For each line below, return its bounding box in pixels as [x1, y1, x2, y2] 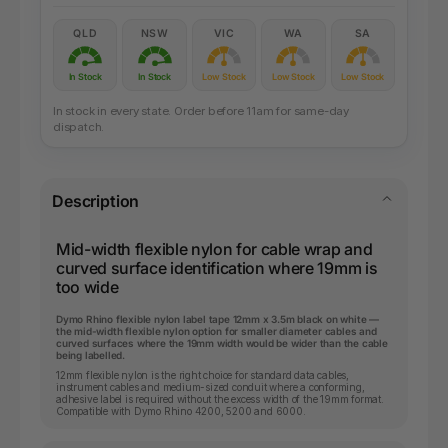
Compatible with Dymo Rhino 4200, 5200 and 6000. [56, 405, 306, 418]
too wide [56, 277, 119, 298]
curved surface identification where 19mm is [56, 258, 378, 279]
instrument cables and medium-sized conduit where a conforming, [56, 381, 365, 394]
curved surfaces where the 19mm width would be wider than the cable [56, 337, 388, 350]
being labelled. [56, 349, 125, 362]
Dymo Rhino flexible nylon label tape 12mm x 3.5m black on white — [56, 313, 379, 326]
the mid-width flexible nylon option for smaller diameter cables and [56, 325, 377, 338]
